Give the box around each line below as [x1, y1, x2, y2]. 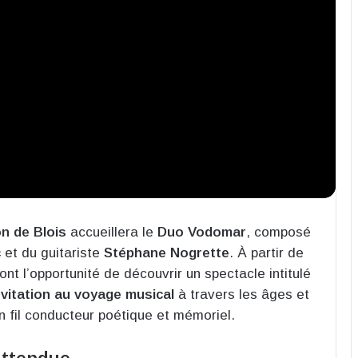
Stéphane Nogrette [104, 245, 229, 261]
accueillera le [66, 225, 157, 241]
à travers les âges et [174, 287, 309, 303]
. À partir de [229, 245, 304, 261]
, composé [246, 225, 311, 241]
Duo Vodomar [157, 225, 246, 241]
